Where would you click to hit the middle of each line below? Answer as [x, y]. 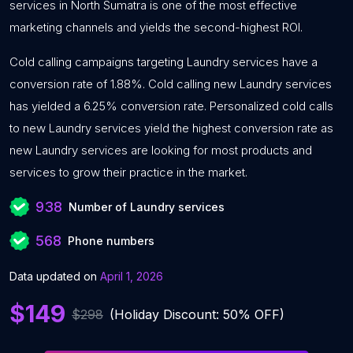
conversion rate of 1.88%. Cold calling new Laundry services [171, 84]
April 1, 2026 [132, 276]
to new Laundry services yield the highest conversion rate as [171, 128]
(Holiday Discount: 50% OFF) [197, 314]
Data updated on [53, 276]
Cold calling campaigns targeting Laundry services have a [163, 62]
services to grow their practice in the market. [128, 172]
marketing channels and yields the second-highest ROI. [156, 27]
